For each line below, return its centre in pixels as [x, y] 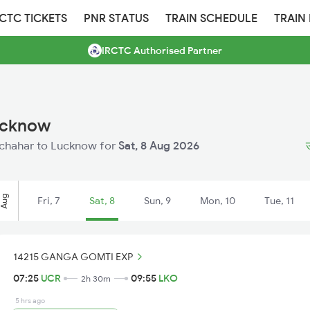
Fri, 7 [49, 201]
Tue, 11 [279, 201]
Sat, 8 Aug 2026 [159, 145]
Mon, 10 [218, 201]
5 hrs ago [30, 301]
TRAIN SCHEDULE [211, 18]
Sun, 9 [157, 201]
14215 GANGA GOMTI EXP [73, 256]
